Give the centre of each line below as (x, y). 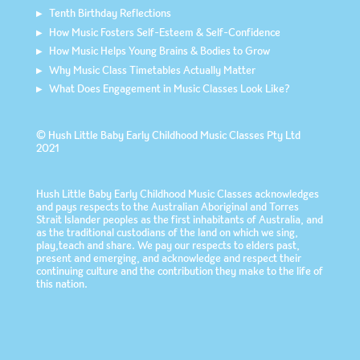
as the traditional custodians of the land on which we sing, (167, 233)
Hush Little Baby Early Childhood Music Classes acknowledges (177, 194)
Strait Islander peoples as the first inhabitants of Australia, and (179, 220)
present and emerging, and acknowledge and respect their (168, 258)
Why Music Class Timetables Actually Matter (152, 70)
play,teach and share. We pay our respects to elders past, (168, 245)
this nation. (61, 284)
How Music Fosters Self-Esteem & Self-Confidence (164, 32)
